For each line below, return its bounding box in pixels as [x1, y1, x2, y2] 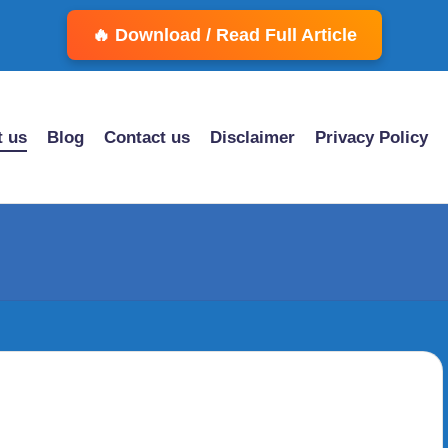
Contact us [104, 127, 190, 147]
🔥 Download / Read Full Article [91, 25, 357, 45]
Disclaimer [210, 127, 295, 147]
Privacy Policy [315, 127, 428, 147]
